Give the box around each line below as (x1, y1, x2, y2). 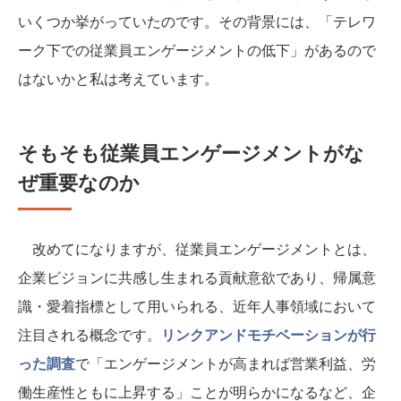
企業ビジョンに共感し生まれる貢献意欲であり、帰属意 (18, 267, 376, 288)
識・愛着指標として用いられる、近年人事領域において (18, 295, 376, 317)
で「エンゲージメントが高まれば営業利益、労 (75, 353, 376, 374)
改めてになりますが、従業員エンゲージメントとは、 (18, 238, 376, 260)
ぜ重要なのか (18, 167, 140, 197)
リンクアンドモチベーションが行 (161, 324, 376, 346)
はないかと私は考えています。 (18, 68, 218, 90)
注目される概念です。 (18, 324, 161, 346)
